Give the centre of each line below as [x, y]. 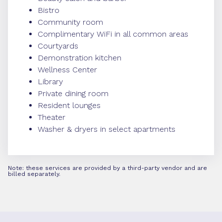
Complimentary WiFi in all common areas [113, 34]
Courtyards [58, 46]
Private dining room [73, 93]
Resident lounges [69, 105]
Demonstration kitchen [80, 58]
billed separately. [34, 174]
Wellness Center [67, 70]
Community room [70, 22]
